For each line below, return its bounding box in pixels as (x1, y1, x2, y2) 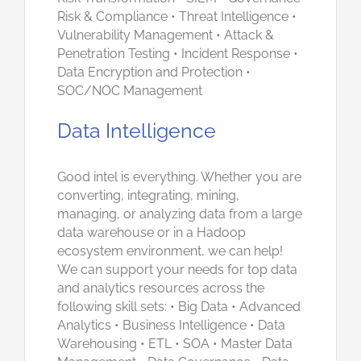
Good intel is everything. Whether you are (57, 169, 301, 185)
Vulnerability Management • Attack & (57, 27, 274, 43)
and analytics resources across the (57, 280, 264, 296)
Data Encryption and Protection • (57, 64, 251, 80)
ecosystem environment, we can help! (57, 243, 283, 259)
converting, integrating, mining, (57, 188, 239, 203)
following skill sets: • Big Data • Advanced (57, 299, 301, 314)
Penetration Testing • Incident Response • (57, 45, 298, 61)
